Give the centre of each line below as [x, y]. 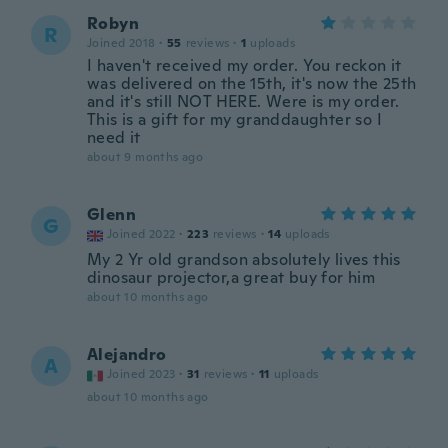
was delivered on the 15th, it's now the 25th [252, 83]
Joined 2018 [121, 43]
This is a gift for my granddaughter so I [234, 119]
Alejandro [127, 354]
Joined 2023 [141, 374]
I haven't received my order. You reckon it [244, 65]
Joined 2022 [141, 234]
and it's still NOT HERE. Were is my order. [243, 101]
